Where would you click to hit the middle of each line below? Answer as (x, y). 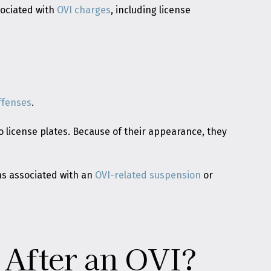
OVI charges (84, 10)
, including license (151, 10)
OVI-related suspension (148, 175)
